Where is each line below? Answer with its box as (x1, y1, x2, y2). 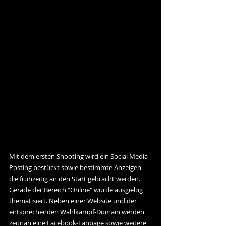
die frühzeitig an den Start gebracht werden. (9, 174, 143, 183)
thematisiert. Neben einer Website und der (9, 196, 138, 205)
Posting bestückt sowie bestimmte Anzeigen (9, 163, 143, 172)
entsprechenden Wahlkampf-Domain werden (9, 207, 146, 216)
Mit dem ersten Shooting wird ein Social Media (9, 152, 149, 161)
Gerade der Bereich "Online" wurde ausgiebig (9, 185, 144, 194)
